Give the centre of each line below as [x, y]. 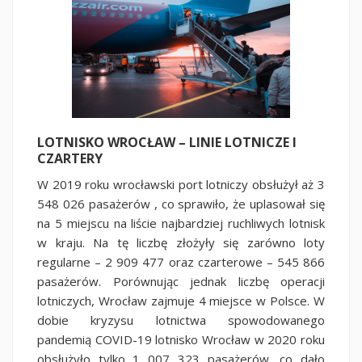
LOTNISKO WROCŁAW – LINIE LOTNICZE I [167, 142]
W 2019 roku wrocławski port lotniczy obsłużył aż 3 [181, 184]
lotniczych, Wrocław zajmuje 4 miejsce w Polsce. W [181, 300]
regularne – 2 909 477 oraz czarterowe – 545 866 [181, 261]
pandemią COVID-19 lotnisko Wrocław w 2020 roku [181, 339]
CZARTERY [70, 158]
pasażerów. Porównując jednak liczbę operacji [181, 281]
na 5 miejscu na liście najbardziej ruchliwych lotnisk [181, 223]
